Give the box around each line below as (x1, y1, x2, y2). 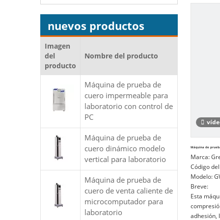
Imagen (45, 41, 70, 51)
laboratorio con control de (84, 101, 173, 111)
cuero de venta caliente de (84, 186, 173, 195)
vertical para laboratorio (84, 154, 166, 164)
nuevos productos (48, 18, 144, 33)
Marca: (191, 153, 210, 161)
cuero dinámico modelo (84, 143, 165, 153)
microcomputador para (84, 196, 163, 206)
